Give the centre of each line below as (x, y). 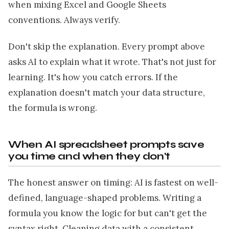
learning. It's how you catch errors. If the (93, 77)
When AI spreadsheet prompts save (106, 144)
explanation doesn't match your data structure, (107, 92)
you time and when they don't (89, 156)
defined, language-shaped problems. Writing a (105, 198)
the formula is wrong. (53, 108)
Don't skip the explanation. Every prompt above (107, 46)
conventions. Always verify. (64, 20)
